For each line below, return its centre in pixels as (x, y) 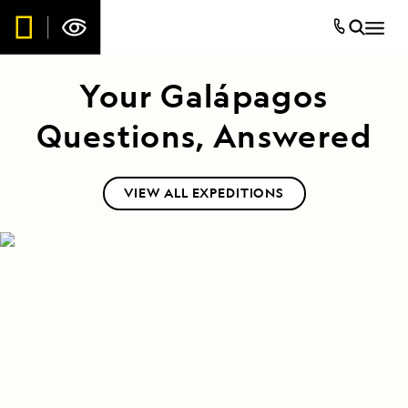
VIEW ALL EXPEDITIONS (204, 193)
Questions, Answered (204, 135)
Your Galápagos (204, 95)
